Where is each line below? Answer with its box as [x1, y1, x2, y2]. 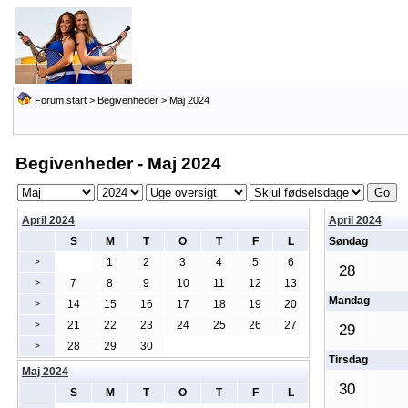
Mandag [328, 294, 370, 307]
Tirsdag [328, 353, 368, 366]
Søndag [328, 235, 368, 248]
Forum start [34, 95, 87, 106]
